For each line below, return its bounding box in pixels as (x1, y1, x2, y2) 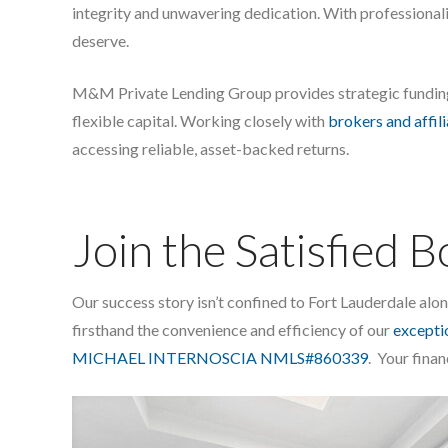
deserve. (72, 30, 129, 50)
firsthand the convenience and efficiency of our (72, 319, 393, 339)
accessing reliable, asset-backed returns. (72, 138, 349, 158)
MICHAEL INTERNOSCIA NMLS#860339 (72, 347, 368, 367)
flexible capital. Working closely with (72, 110, 328, 130)
